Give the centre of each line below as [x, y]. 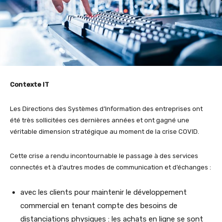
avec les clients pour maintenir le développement [104, 192]
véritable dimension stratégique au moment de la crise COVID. [105, 131]
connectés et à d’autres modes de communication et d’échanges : [111, 167]
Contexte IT [30, 84]
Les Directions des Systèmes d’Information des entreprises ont [106, 109]
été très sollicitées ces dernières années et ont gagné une [100, 120]
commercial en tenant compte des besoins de [99, 205]
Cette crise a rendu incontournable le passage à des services [104, 156]
